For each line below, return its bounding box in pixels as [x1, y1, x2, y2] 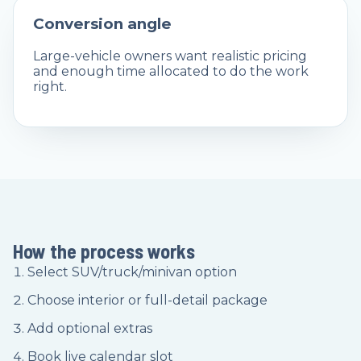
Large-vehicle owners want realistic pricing [33, 48, 307, 64]
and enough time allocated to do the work [33, 63, 309, 79]
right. [33, 78, 67, 94]
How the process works [13, 239, 195, 263]
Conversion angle [33, 15, 172, 34]
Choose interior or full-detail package [27, 292, 268, 308]
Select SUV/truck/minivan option [27, 263, 237, 280]
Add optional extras [27, 320, 152, 336]
